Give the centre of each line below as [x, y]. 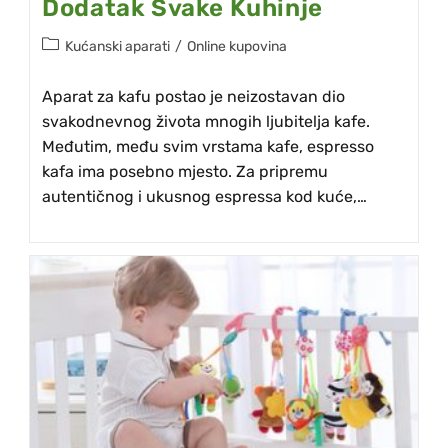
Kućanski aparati [118, 47]
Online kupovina [237, 47]
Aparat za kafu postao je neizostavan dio [194, 97]
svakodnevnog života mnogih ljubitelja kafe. [206, 122]
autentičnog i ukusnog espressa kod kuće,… [205, 197]
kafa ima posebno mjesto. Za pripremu [185, 172]
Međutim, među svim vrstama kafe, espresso [208, 147]
